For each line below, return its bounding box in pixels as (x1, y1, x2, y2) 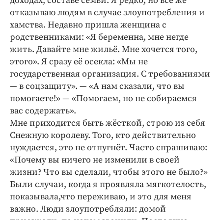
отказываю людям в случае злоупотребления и (10, 7, 205, 19)
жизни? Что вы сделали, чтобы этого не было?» (10, 166, 208, 178)
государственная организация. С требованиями (10, 68, 210, 80)
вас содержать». (10, 105, 76, 117)
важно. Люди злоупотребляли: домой (10, 203, 166, 215)
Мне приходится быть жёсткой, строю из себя (10, 117, 205, 129)
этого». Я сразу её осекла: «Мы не (10, 56, 148, 68)
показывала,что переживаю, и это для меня (10, 191, 192, 203)
